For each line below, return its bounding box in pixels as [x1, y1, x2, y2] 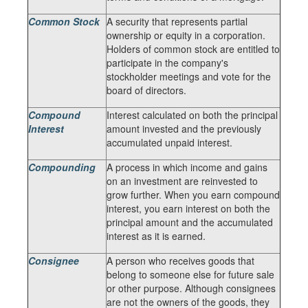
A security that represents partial [107, 14, 247, 28]
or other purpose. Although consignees [107, 281, 276, 295]
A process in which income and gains [107, 160, 267, 174]
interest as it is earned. [107, 229, 206, 243]
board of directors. [107, 83, 186, 97]
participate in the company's [107, 56, 228, 69]
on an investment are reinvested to [107, 174, 258, 188]
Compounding [28, 160, 96, 174]
